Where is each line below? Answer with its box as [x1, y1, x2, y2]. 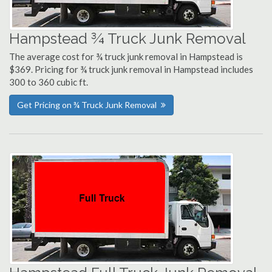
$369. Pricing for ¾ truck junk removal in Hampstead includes [9, 64, 253, 75]
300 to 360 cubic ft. [9, 76, 88, 87]
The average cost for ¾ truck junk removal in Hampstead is [9, 51, 243, 62]
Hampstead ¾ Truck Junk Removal [9, 30, 246, 47]
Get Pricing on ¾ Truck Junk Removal [17, 100, 157, 110]
